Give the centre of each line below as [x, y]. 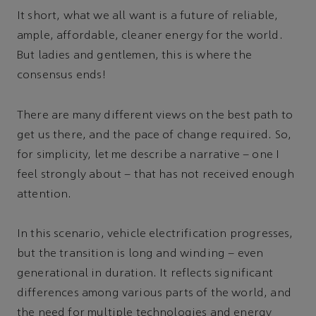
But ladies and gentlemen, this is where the [134, 56]
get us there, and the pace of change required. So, [154, 135]
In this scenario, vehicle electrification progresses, [155, 235]
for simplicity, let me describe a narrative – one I [148, 155]
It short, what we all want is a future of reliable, [148, 17]
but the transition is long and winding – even [140, 254]
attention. [44, 194]
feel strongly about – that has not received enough [156, 175]
